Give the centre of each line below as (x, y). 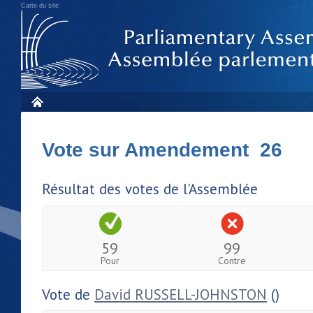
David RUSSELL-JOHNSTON (181, 294)
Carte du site (40, 6)
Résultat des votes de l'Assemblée (150, 189)
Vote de (68, 294)
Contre (232, 260)
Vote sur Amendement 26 (162, 150)
